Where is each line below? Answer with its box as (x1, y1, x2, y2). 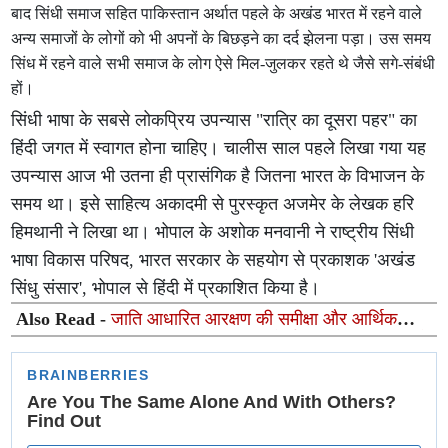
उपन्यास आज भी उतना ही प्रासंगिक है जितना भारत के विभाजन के (11, 166, 425, 186)
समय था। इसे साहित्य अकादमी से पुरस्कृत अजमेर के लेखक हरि (11, 194, 415, 214)
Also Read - (16, 309, 112, 329)
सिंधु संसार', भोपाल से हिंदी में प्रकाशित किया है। (11, 278, 321, 298)
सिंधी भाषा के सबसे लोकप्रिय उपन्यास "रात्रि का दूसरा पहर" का (11, 110, 418, 130)
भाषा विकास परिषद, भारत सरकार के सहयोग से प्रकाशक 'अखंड (11, 250, 416, 270)
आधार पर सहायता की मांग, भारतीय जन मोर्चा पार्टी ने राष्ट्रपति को (16, 330, 429, 350)
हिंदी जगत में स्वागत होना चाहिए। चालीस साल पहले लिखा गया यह (11, 138, 427, 158)
